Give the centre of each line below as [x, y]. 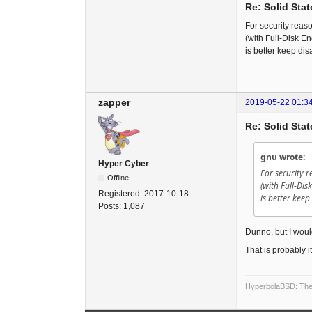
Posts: [111, 206]
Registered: [121, 194]
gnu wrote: [283, 157]
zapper [114, 103]
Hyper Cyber [124, 164]
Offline [118, 178]
